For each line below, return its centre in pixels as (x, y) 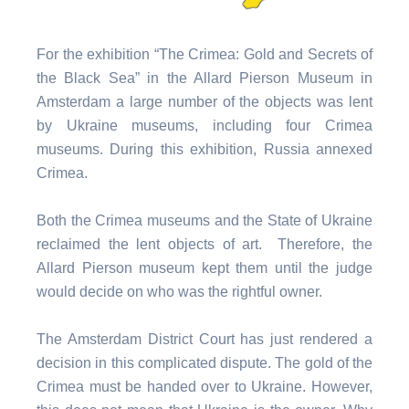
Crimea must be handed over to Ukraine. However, (204, 387)
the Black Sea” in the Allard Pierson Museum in (204, 78)
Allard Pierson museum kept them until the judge (204, 268)
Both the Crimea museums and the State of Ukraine (204, 220)
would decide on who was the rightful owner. (179, 292)
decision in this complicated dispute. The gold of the (204, 363)
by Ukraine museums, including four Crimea (204, 126)
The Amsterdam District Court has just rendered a (204, 339)
